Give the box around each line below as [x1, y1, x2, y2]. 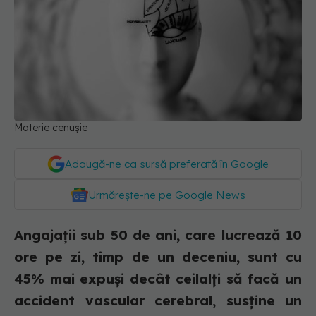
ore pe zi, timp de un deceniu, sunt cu [14, 248, 302, 266]
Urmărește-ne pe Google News [88, 188, 245, 202]
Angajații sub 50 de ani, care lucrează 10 [14, 226, 302, 244]
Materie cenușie [14, 121, 87, 135]
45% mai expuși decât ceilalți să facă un [14, 270, 302, 288]
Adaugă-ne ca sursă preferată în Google [65, 157, 269, 171]
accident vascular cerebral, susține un [14, 292, 302, 310]
